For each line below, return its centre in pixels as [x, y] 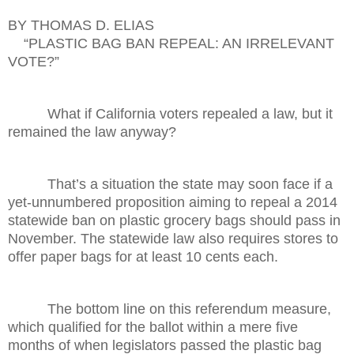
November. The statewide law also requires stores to [173, 238]
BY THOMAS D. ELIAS [81, 25]
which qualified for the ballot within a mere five [153, 327]
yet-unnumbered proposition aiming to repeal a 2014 [173, 202]
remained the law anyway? [92, 132]
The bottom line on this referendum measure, [169, 309]
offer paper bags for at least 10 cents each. [143, 256]
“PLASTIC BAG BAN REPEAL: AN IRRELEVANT [171, 43]
